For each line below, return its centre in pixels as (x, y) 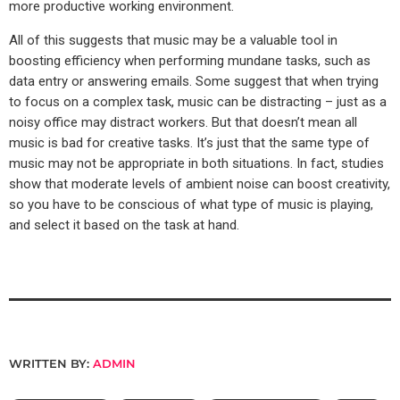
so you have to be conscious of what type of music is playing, (191, 205)
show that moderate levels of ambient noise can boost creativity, (200, 184)
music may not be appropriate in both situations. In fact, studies (196, 164)
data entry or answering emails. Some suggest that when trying (194, 82)
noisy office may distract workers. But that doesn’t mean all (183, 123)
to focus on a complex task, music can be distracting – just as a (198, 102)
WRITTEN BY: (51, 364)
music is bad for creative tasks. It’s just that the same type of (189, 143)
